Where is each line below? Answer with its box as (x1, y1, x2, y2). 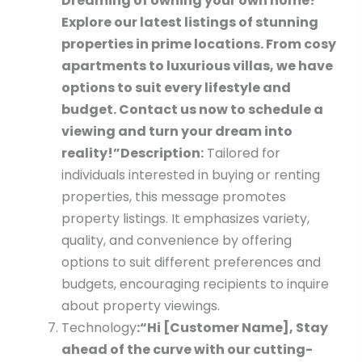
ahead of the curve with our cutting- (61, 340, 313, 360)
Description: (120, 144, 204, 163)
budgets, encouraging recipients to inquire (61, 275, 329, 294)
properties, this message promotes (61, 187, 286, 207)
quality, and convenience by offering (61, 231, 292, 250)
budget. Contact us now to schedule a (61, 100, 323, 120)
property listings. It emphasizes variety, (61, 209, 309, 229)
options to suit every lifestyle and (61, 78, 291, 98)
